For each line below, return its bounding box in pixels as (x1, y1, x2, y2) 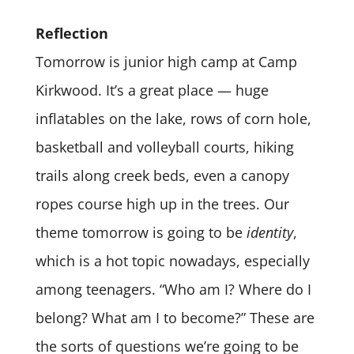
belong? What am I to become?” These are (35, 307, 314, 327)
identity (246, 222, 293, 242)
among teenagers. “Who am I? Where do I (35, 279, 311, 299)
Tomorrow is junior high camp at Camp (35, 51, 297, 71)
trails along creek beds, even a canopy (35, 165, 289, 185)
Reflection (35, 23, 108, 43)
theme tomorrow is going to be (35, 222, 247, 242)
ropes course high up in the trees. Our (35, 194, 289, 213)
